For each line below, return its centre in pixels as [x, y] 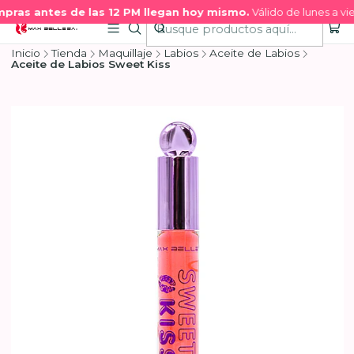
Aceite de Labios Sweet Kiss [90, 64]
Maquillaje [125, 53]
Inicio [25, 53]
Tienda [69, 53]
